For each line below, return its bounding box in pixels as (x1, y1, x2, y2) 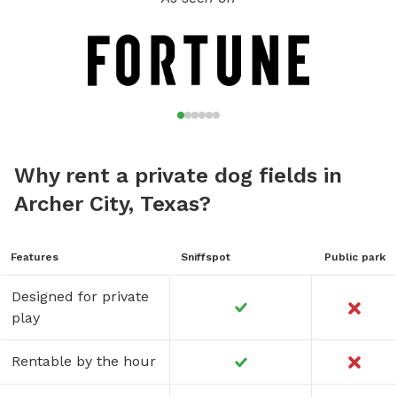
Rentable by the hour (12, 352, 156, 370)
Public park (323, 250, 385, 263)
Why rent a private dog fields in (14, 162, 342, 188)
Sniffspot (181, 250, 230, 263)
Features (11, 250, 58, 263)
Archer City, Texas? (14, 191, 211, 216)
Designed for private (12, 287, 149, 305)
